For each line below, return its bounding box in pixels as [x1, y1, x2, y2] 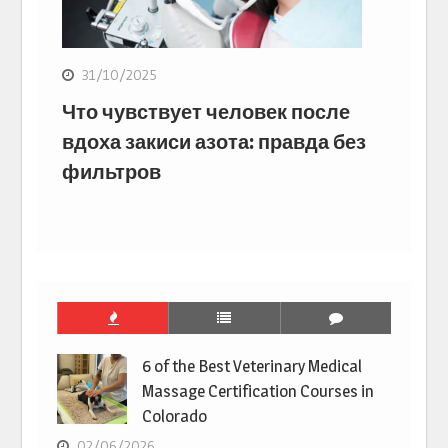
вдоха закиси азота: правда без [62, 130, 367, 155]
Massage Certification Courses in [142, 381, 375, 402]
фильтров [62, 160, 162, 185]
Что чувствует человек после [62, 100, 351, 125]
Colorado [142, 406, 208, 427]
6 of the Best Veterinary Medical [142, 356, 363, 377]
